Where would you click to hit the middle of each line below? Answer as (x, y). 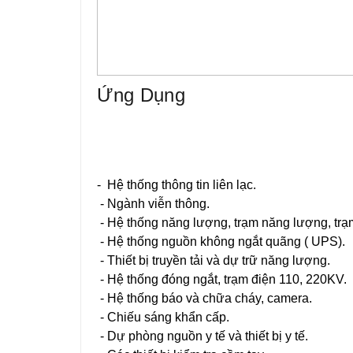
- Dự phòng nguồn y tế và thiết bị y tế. (203, 336)
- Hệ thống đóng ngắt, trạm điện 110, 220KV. (222, 279)
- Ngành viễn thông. (153, 204)
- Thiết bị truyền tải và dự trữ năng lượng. (214, 260)
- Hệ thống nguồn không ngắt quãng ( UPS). (221, 242)
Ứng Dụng (141, 95)
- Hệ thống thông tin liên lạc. (176, 185)
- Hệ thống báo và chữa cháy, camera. (204, 298)
